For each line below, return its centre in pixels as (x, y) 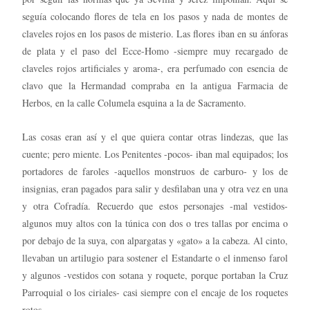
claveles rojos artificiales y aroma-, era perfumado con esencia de (155, 68)
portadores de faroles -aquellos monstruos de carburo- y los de (155, 171)
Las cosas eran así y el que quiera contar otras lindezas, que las (155, 136)
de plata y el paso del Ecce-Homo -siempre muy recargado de (155, 51)
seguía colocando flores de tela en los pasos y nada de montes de (155, 16)
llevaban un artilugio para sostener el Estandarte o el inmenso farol (155, 257)
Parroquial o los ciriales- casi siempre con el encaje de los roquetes (155, 292)
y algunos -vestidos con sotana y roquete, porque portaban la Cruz (155, 275)
